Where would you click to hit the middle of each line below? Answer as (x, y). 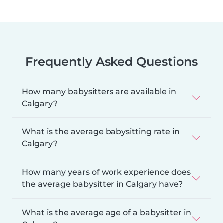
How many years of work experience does (106, 172)
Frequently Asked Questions (111, 61)
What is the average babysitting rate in (101, 131)
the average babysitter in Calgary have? (102, 184)
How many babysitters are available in (99, 91)
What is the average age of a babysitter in (107, 212)
